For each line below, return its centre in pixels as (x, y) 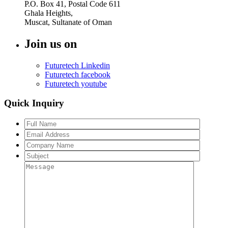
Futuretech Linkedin (77, 65)
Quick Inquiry (34, 103)
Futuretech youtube (76, 83)
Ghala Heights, (49, 13)
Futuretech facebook (78, 74)
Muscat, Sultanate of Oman (68, 22)
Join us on (51, 44)
